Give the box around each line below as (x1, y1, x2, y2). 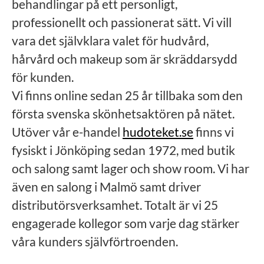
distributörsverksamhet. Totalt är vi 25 (12, 197, 218, 212)
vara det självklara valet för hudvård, (12, 33, 209, 48)
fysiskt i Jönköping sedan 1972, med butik (12, 143, 235, 157)
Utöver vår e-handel (12, 124, 123, 139)
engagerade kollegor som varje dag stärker (12, 216, 239, 230)
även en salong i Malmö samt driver (12, 179, 201, 194)
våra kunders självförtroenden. (12, 234, 178, 249)
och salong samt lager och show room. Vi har (12, 161, 249, 176)
